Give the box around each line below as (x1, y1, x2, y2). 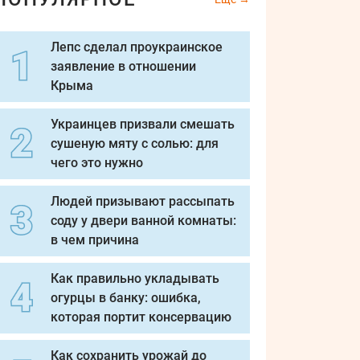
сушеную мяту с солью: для (51, 136, 219, 151)
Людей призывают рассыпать (51, 194, 235, 209)
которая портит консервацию (51, 309, 231, 325)
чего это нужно (51, 155, 143, 170)
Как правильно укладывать (51, 271, 219, 286)
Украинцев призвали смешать (51, 117, 235, 132)
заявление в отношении (51, 59, 196, 74)
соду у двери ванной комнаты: (51, 213, 236, 228)
